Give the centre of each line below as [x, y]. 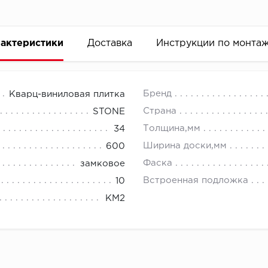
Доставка [109, 44]
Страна [160, 111]
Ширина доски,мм [185, 146]
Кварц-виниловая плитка [67, 95]
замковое [103, 164]
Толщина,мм [172, 129]
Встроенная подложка [196, 181]
